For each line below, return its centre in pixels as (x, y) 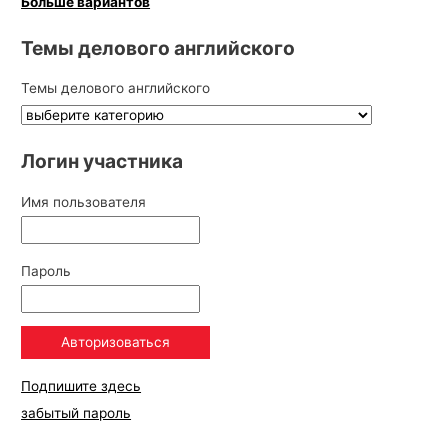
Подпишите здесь (81, 385)
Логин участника (102, 160)
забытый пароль (76, 412)
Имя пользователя (84, 201)
